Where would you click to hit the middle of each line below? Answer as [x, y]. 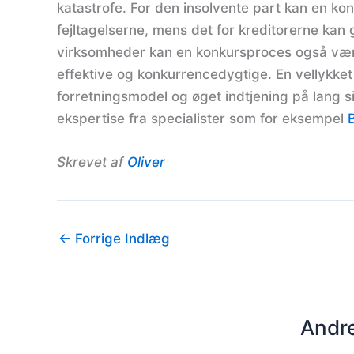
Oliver [146, 162]
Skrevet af [92, 162]
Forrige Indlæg [121, 239]
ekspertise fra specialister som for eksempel [202, 118]
